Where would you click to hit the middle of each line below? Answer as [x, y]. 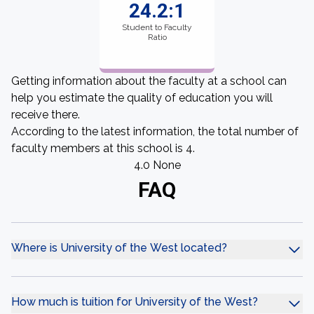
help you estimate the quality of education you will [142, 98]
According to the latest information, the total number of [155, 131]
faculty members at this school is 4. [103, 148]
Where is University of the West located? [119, 248]
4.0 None [157, 165]
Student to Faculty [157, 27]
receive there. [46, 115]
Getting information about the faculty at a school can [149, 81]
